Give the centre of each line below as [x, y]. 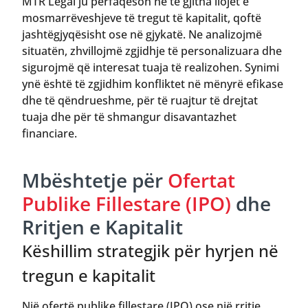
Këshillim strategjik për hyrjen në [150, 250]
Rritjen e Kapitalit [102, 227]
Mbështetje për [95, 180]
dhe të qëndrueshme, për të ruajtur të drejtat [140, 100]
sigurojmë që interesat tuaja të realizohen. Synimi [151, 67]
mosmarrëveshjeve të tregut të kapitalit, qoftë [142, 18]
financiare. [49, 133]
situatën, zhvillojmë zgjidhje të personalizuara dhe [152, 51]
